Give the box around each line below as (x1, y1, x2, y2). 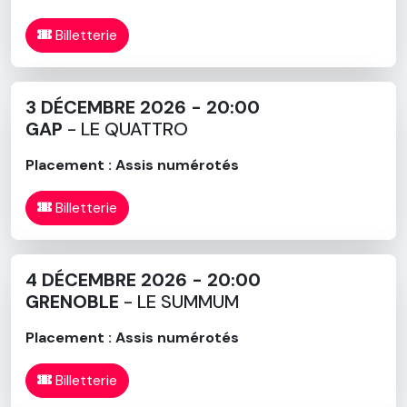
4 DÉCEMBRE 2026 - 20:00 (25, 267, 261, 292)
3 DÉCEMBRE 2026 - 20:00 (25, 94, 260, 119)
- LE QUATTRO (63, 116, 188, 141)
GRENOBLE (25, 289, 119, 313)
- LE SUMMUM (119, 289, 239, 313)
